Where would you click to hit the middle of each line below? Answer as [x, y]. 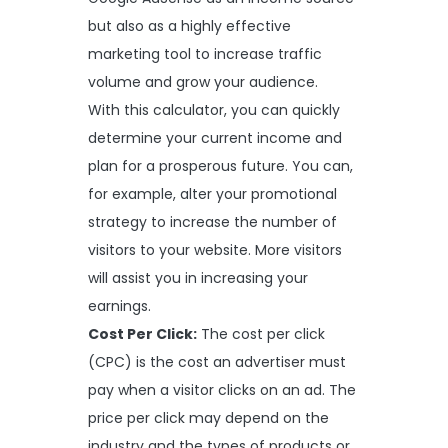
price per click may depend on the [208, 417]
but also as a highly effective [189, 25]
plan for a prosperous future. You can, [220, 165]
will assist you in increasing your [198, 277]
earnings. [119, 305]
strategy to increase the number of [212, 221]
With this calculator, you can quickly [214, 109]
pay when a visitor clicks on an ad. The [222, 389]
